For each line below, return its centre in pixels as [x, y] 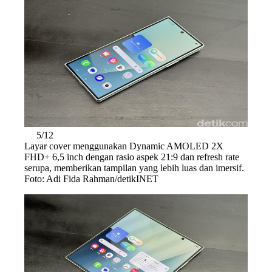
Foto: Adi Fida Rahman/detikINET [91, 178]
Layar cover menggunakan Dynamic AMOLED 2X [124, 146]
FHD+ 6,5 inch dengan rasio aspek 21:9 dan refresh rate [132, 157]
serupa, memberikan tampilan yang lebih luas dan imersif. [134, 168]
